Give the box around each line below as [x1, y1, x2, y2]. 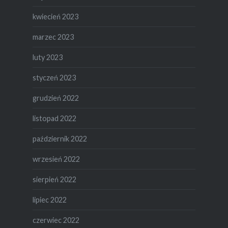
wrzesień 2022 [32, 154, 80, 163]
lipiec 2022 [32, 195, 67, 204]
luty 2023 [32, 52, 63, 62]
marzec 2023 [32, 32, 74, 41]
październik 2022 [32, 134, 87, 143]
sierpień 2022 [32, 175, 76, 184]
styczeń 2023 [32, 73, 76, 82]
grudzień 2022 [32, 93, 79, 102]
